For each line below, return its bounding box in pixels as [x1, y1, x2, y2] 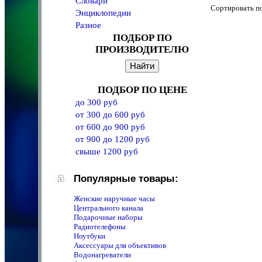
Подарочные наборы [74, 213, 143, 222]
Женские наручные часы [74, 194, 155, 203]
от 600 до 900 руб [75, 122, 145, 132]
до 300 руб [75, 98, 118, 108]
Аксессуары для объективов [74, 241, 166, 250]
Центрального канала [74, 204, 143, 212]
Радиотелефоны [74, 222, 126, 231]
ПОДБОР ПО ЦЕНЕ [97, 84, 187, 96]
